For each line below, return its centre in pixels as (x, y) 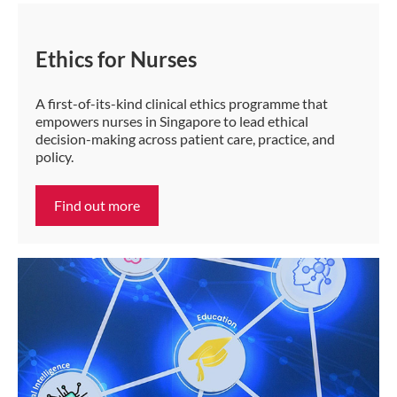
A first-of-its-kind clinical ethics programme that (182, 103)
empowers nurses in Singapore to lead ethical (172, 121)
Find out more (97, 205)
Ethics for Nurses (116, 58)
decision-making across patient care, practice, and (185, 138)
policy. (54, 156)
